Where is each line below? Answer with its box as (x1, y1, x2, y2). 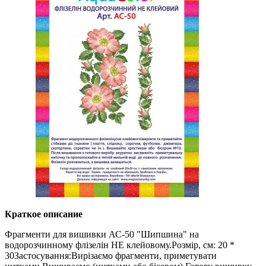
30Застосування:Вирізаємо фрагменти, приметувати (5, 251, 217, 261)
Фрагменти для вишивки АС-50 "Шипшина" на (5, 229, 199, 240)
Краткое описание (5, 209, 83, 220)
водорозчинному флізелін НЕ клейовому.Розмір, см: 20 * (5, 240, 235, 251)
